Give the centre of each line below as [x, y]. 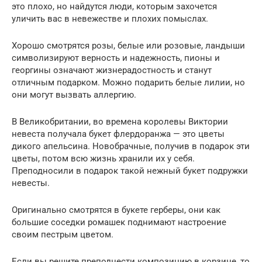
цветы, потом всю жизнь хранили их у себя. [103, 158]
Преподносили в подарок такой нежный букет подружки [130, 170]
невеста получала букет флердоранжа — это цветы [118, 134]
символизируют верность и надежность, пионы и [116, 58]
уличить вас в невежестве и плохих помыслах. [110, 18]
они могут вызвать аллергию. [74, 94]
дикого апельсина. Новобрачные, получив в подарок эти [131, 146]
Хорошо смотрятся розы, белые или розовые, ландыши [128, 45]
